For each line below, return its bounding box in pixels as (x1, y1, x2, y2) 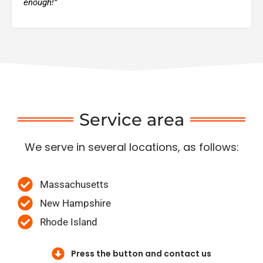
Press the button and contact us (70, 247, 211, 259)
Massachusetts (39, 178, 109, 190)
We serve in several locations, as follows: (24, 140, 239, 155)
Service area (79, 109, 184, 130)
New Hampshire (39, 197, 111, 209)
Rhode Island (39, 215, 97, 228)
